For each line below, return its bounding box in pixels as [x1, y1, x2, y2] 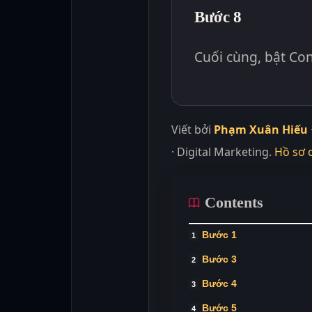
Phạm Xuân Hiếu [214, 121, 308, 137]
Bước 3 [202, 253, 237, 265]
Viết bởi [171, 121, 214, 137]
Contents [205, 193, 263, 211]
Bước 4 [202, 277, 237, 289]
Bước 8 [194, 7, 242, 26]
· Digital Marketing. [171, 143, 274, 159]
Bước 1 [202, 228, 237, 240]
